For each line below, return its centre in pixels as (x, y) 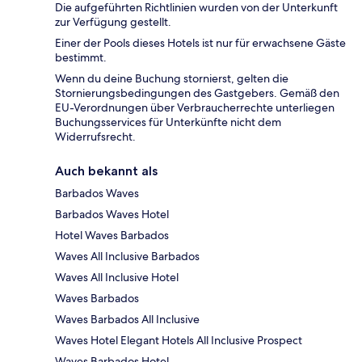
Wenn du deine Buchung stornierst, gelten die (172, 78)
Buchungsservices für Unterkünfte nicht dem (168, 122)
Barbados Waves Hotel (112, 214)
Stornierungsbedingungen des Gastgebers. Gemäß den (197, 93)
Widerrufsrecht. (95, 136)
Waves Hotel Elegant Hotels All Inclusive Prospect (179, 340)
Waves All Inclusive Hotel (117, 277)
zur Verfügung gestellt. (113, 21)
